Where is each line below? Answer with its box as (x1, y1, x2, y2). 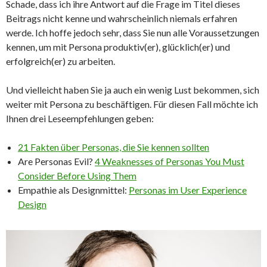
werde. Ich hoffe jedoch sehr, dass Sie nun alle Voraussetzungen (6, 26, 259, 38)
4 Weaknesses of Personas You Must (95, 155, 244, 167)
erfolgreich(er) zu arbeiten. (6, 55, 115, 67)
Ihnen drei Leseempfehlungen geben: (6, 112, 154, 124)
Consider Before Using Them (18, 169, 136, 181)
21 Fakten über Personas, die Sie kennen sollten (18, 141, 209, 153)
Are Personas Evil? (18, 155, 95, 167)
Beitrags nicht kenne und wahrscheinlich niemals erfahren (6, 12, 237, 24)
